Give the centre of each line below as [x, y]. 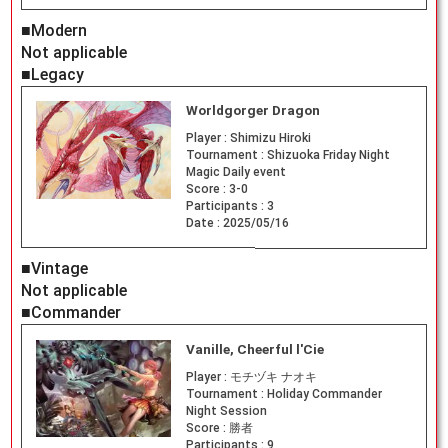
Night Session [226, 411]
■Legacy [52, 74]
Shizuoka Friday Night [328, 155]
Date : [204, 223]
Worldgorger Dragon [252, 111]
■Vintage [54, 269]
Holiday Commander [324, 394]
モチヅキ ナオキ [273, 377]
